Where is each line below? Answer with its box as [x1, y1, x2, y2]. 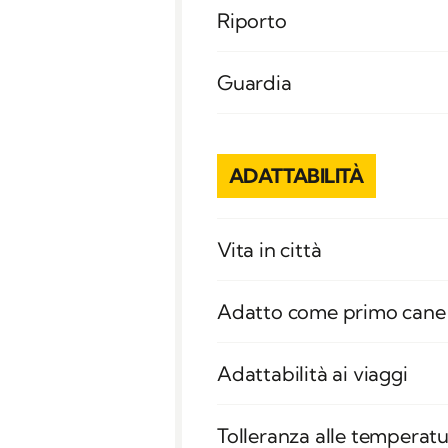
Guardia [217, 70, 292, 96]
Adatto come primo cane [217, 299, 446, 325]
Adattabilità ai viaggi [217, 361, 408, 387]
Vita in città [217, 237, 322, 263]
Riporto [217, 8, 287, 34]
